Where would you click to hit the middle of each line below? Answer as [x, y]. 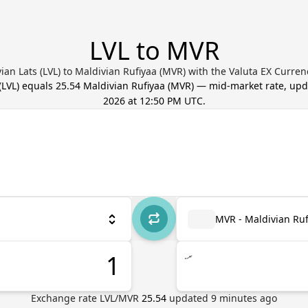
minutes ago [247, 298]
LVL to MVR [154, 51]
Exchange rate [65, 298]
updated [190, 298]
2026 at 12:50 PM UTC [153, 101]
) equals [36, 86]
